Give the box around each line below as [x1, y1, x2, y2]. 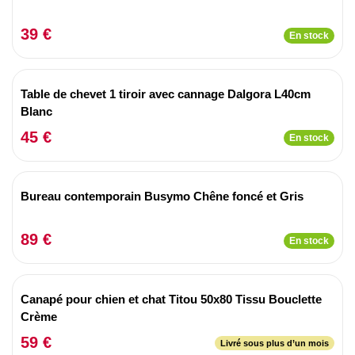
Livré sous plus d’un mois [220, 338, 329, 348]
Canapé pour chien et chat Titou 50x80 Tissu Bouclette [21, 292, 322, 306]
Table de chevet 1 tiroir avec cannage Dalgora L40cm [21, 86, 311, 101]
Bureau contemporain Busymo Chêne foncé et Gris [21, 189, 303, 203]
